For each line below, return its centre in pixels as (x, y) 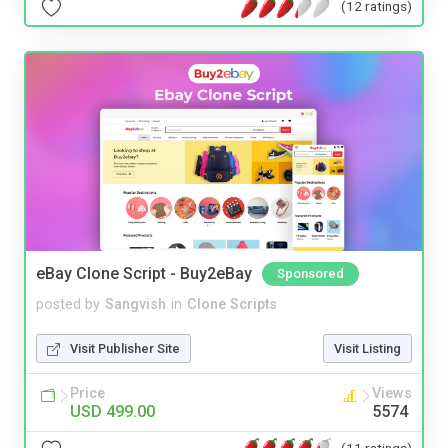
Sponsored (310, 273)
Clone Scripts (232, 304)
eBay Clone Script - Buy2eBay (144, 273)
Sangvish (135, 304)
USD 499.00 (112, 411)
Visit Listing (367, 348)
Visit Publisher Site (125, 348)
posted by (68, 304)
